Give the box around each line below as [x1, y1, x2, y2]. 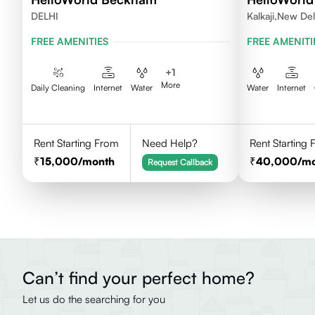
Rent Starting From [34, 136, 119, 150]
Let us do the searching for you [22, 292, 165, 306]
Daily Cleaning [31, 82, 85, 93]
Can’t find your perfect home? [22, 267, 255, 288]
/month [78, 155, 115, 168]
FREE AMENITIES [31, 35, 108, 47]
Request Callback [147, 157, 212, 167]
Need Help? [141, 136, 198, 150]
